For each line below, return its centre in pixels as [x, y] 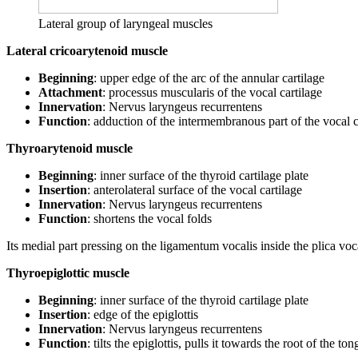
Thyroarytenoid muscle [70, 148]
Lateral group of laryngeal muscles [125, 23]
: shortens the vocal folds [149, 218]
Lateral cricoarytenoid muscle [87, 50]
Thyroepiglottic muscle [68, 272]
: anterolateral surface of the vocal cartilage [195, 189]
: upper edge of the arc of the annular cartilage [209, 78]
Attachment [70, 92]
